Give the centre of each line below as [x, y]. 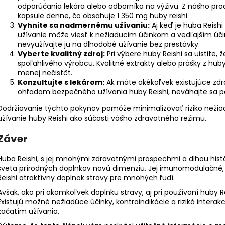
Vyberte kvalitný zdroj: [61, 54]
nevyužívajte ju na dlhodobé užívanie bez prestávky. [109, 44]
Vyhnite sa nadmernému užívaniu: [84, 25]
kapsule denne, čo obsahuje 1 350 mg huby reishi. [103, 16]
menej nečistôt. [45, 73]
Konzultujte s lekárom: [61, 83]
